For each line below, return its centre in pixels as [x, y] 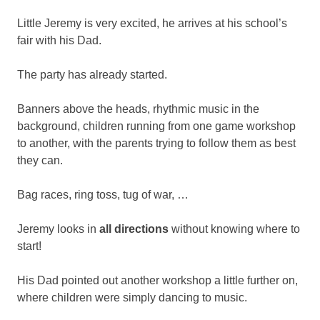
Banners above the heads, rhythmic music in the [138, 109]
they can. [40, 160]
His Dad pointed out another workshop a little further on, [157, 280]
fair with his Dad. [59, 40]
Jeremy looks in [58, 229]
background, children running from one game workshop [156, 126]
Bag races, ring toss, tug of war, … [103, 194]
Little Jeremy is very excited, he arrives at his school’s [152, 23]
